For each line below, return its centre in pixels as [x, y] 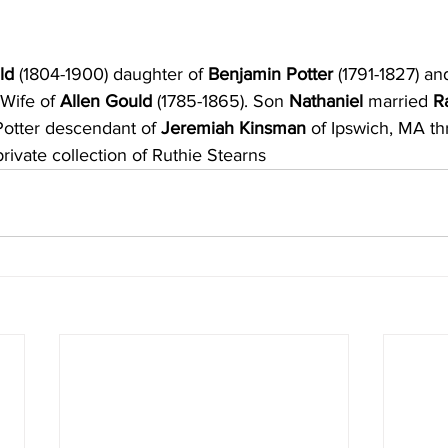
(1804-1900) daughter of [111, 73]
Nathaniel [326, 100]
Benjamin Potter [270, 73]
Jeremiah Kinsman [233, 127]
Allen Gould [106, 100]
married [400, 100]
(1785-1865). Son [218, 100]
